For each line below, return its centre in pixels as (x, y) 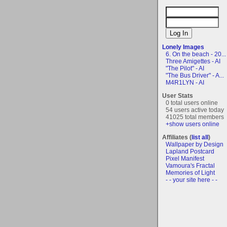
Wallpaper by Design (195, 144)
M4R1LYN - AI (185, 82)
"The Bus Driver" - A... (195, 75)
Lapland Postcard (190, 151)
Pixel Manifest (185, 158)
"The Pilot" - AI (185, 68)
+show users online (193, 124)
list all (200, 137)
